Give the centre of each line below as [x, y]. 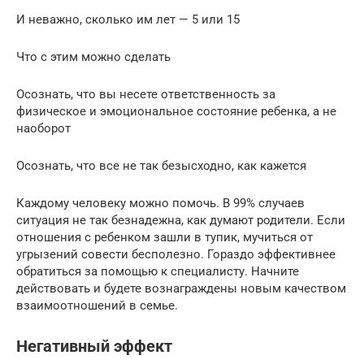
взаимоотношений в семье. [97, 305]
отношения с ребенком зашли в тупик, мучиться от [165, 237]
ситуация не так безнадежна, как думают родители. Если [181, 220]
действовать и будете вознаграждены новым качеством [181, 288]
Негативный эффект [94, 347]
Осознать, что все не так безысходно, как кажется [161, 165]
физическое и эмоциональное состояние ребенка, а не [176, 111]
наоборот [43, 128]
